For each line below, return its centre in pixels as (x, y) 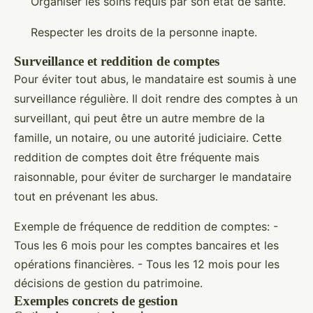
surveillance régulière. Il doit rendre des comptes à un (156, 99)
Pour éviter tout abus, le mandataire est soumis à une (155, 79)
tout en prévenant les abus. (86, 196)
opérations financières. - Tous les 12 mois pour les (147, 264)
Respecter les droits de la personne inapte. (144, 32)
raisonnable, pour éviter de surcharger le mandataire (153, 177)
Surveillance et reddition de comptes (117, 61)
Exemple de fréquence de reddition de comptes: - (146, 226)
